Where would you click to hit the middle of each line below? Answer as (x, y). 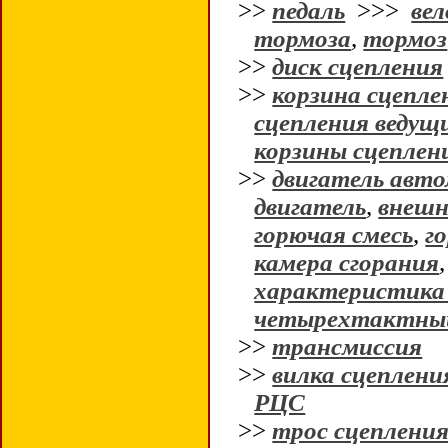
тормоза (303, 38)
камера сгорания (347, 262)
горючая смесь (334, 234)
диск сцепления (358, 66)
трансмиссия (347, 346)
